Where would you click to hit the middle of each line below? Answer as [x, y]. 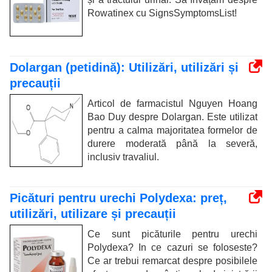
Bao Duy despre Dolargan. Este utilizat [172, 117]
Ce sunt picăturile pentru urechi [172, 234]
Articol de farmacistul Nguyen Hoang [172, 103]
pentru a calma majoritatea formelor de [172, 130]
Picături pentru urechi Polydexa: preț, [118, 198]
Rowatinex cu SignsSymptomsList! [162, 13]
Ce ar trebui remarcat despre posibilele [172, 260]
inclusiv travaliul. [123, 157]
